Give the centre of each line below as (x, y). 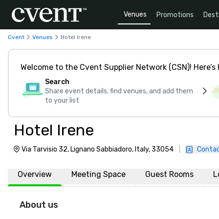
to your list (62, 100)
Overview (35, 174)
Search (57, 82)
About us (39, 205)
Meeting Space (99, 174)
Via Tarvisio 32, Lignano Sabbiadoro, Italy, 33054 (98, 149)
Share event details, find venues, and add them (119, 91)
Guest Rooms (169, 174)
